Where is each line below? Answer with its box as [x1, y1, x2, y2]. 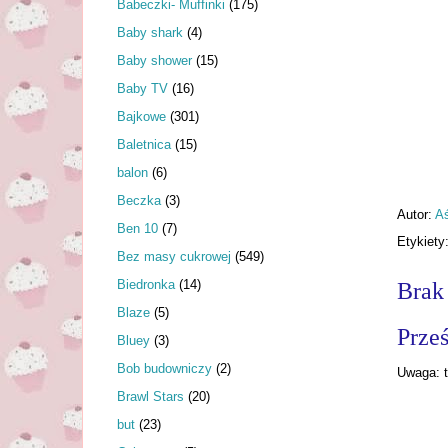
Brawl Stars [117, 388, 184, 404]
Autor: [397, 206, 435, 222]
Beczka [117, 192, 161, 208]
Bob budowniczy [117, 360, 212, 376]
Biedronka [117, 276, 175, 292]
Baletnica [117, 136, 171, 152]
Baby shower [117, 52, 192, 68]
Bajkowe [117, 108, 166, 124]
